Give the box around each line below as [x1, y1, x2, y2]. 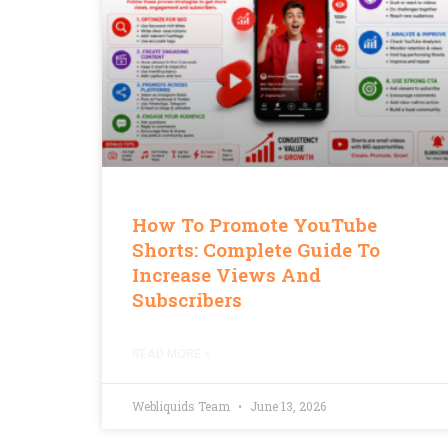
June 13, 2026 [247, 398, 326, 415]
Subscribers [132, 287, 242, 313]
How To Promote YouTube [132, 212, 377, 238]
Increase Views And [132, 262, 321, 288]
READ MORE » [132, 347, 210, 362]
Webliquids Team [132, 398, 233, 415]
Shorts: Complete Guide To [132, 237, 380, 263]
